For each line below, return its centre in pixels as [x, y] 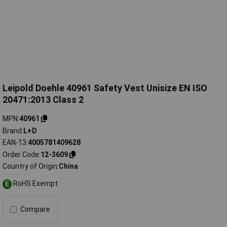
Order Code [21, 154]
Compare [35, 210]
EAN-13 [14, 143]
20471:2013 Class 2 [43, 100]
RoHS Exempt [36, 184]
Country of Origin [30, 166]
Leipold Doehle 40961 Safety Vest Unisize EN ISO [105, 88]
